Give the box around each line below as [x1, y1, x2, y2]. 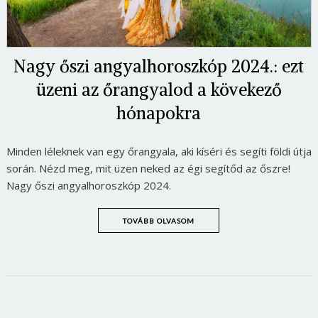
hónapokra [116, 102, 202, 124]
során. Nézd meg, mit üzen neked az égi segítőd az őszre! [6, 160, 290, 175]
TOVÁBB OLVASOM [123, 216, 195, 225]
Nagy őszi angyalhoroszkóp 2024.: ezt [13, 55, 305, 77]
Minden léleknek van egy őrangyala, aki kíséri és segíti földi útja [6, 143, 312, 158]
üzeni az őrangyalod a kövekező [35, 78, 282, 100]
